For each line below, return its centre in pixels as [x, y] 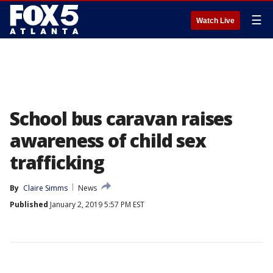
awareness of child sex [108, 140]
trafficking [57, 162]
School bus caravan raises [121, 119]
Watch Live [215, 21]
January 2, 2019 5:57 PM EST [96, 204]
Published [29, 204]
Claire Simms [45, 188]
